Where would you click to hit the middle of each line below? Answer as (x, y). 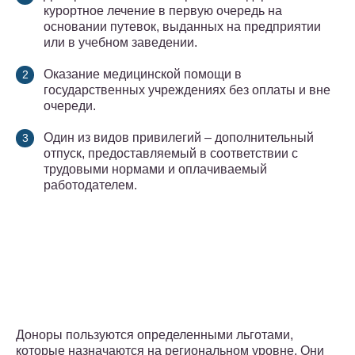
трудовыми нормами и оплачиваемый (155, 170)
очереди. (70, 106)
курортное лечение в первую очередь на (163, 11)
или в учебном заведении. (120, 43)
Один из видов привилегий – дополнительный (179, 138)
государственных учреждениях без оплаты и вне (187, 90)
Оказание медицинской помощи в (143, 74)
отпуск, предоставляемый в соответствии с (171, 154)
